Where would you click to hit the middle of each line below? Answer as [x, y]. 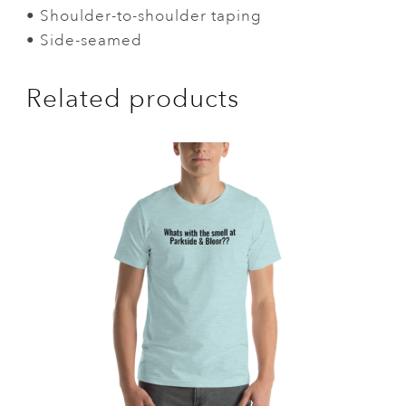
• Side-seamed [85, 40]
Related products [133, 98]
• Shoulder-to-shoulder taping [145, 15]
